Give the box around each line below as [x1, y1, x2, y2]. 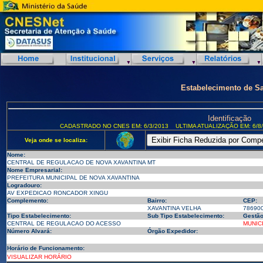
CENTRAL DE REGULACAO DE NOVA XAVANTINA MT [6, 159, 156, 166]
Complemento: [6, 197, 48, 204]
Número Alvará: [6, 228, 52, 234]
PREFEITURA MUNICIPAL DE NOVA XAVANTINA [6, 174, 140, 181]
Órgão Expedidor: [147, 228, 198, 234]
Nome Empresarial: [6, 167, 62, 173]
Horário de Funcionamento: [6, 245, 85, 251]
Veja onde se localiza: [24, 137, 87, 143]
